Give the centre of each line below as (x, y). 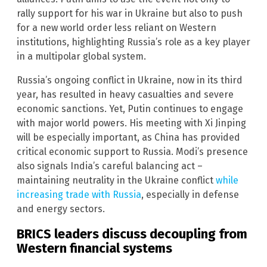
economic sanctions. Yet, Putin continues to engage (130, 108)
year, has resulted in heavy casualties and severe (125, 94)
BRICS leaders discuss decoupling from (132, 234)
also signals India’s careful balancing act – (110, 166)
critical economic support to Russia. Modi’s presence (132, 151)
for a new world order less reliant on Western (117, 27)
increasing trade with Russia (79, 194)
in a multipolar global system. (81, 56)
